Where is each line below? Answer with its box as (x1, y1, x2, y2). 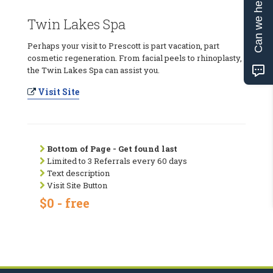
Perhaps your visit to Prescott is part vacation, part (27, 40, 219, 51)
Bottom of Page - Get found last (47, 143, 177, 154)
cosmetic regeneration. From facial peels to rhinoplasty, (27, 52, 242, 63)
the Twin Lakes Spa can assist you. (27, 64, 160, 76)
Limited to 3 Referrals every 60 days (45, 155, 187, 166)
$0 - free (40, 194, 90, 211)
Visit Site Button (45, 179, 107, 191)
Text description (45, 167, 110, 179)
